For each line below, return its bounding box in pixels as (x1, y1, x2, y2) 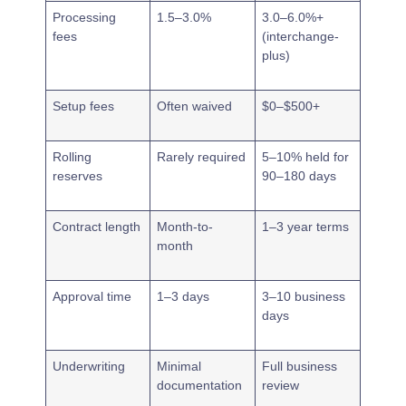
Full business (262, 358, 338, 373)
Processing (53, 9, 117, 24)
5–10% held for (262, 149, 350, 164)
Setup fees (53, 98, 115, 113)
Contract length (53, 218, 141, 234)
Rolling (53, 149, 92, 164)
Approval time (53, 288, 132, 304)
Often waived (157, 98, 233, 113)
